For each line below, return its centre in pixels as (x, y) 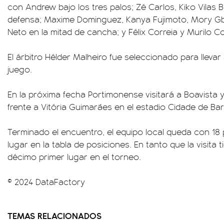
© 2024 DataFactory (46, 181)
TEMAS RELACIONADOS (54, 215)
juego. (20, 69)
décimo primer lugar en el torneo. (74, 156)
